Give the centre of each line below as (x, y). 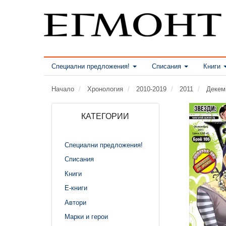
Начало (63, 89)
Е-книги (76, 188)
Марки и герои (86, 216)
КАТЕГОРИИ (105, 116)
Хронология (105, 89)
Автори (75, 202)
